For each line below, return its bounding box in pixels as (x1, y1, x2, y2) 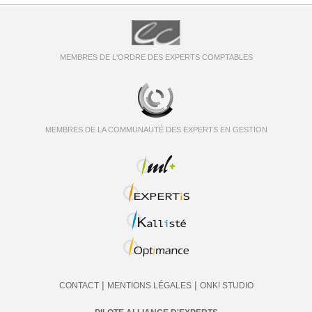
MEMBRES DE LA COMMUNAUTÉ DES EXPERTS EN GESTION (45, 125, 267, 134)
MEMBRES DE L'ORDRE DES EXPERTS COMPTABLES (59, 53, 253, 61)
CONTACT (58, 281, 99, 290)
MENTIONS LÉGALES (107, 281, 192, 290)
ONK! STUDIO (199, 281, 253, 290)
